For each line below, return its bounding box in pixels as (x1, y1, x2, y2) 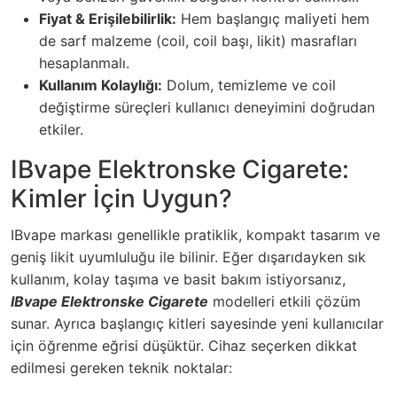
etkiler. (39, 121, 83, 139)
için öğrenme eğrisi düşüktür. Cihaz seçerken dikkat (11, 337, 357, 355)
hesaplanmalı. (39, 54, 129, 73)
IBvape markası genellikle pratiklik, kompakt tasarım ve (11, 226, 380, 245)
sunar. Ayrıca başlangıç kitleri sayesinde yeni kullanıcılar (11, 315, 384, 333)
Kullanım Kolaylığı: (39, 76, 162, 95)
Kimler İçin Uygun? (11, 183, 232, 214)
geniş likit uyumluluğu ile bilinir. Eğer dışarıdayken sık (11, 248, 366, 267)
